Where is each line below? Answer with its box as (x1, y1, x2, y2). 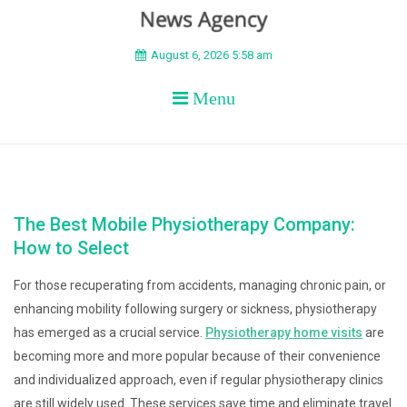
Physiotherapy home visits (205, 325, 362, 340)
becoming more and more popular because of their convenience (14, 349, 381, 363)
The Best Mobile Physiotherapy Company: (14, 213, 355, 235)
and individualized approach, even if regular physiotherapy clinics (14, 372, 383, 387)
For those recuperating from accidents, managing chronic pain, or (14, 278, 386, 293)
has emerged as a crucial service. (14, 325, 205, 340)
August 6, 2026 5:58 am (150, 48, 273, 62)
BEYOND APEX (14, 41, 313, 94)
